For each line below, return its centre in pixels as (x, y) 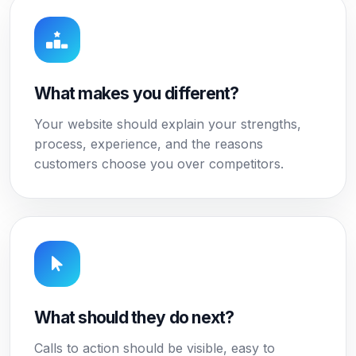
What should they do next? (134, 317)
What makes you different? (137, 93)
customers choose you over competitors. (159, 164)
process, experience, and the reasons (149, 144)
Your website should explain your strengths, (168, 124)
